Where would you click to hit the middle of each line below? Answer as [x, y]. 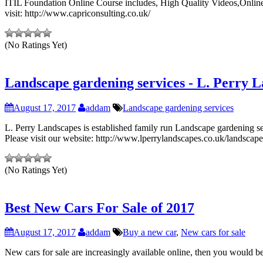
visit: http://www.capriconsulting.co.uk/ [77, 13]
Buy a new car [149, 232]
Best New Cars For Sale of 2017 [100, 208]
